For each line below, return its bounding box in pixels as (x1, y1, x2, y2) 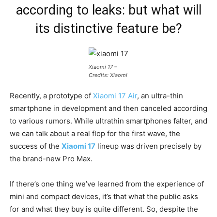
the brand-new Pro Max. (10, 154, 93, 163)
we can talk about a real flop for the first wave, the (10, 128, 180, 138)
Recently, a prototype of (10, 91, 93, 100)
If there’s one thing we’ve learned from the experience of (10, 179, 204, 188)
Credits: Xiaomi (89, 71, 127, 78)
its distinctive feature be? (35, 20, 182, 36)
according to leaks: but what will (15, 2, 201, 18)
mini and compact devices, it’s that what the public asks (10, 191, 198, 201)
